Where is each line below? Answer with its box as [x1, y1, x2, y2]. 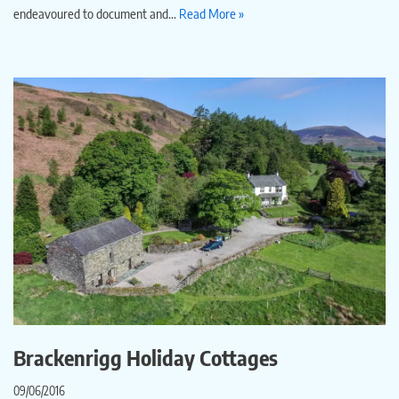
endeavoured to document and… [13, 4, 179, 21]
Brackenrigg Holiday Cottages [13, 344, 278, 371]
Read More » [179, 4, 244, 21]
